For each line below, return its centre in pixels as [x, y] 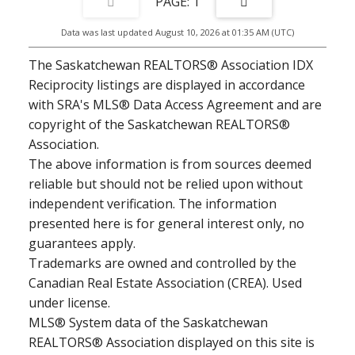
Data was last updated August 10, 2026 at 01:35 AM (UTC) [177, 32]
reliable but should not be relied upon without [165, 184]
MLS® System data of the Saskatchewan [148, 323]
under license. [69, 303]
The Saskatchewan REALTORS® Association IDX [170, 65]
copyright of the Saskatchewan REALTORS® [159, 124]
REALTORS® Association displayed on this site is [171, 342]
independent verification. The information [152, 204]
